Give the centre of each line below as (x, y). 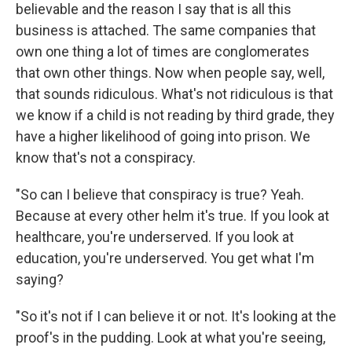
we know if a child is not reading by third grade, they (175, 115)
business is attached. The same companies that (166, 31)
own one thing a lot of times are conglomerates (163, 52)
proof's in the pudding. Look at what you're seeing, (170, 338)
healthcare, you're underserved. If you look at (155, 237)
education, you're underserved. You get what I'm (165, 258)
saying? (40, 280)
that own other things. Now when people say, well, (170, 73)
